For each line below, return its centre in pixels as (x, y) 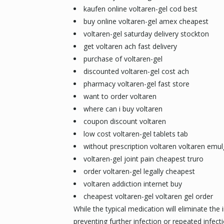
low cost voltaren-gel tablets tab (135, 134)
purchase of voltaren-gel (123, 59)
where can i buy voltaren (123, 109)
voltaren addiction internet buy (132, 184)
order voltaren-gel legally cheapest (139, 171)
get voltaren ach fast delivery (130, 46)
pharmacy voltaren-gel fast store (136, 84)
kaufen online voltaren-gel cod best (140, 9)
